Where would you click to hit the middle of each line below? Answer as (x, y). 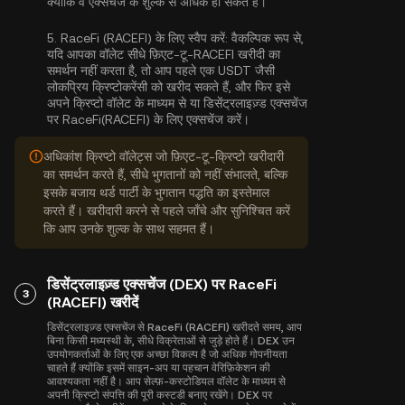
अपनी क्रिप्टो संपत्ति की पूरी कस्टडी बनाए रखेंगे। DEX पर (160, 395)
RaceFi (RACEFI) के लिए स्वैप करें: (144, 38)
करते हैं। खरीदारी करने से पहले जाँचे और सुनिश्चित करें (167, 211)
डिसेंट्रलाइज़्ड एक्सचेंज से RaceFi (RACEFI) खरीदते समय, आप (174, 327)
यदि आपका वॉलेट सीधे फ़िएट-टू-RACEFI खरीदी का (164, 54)
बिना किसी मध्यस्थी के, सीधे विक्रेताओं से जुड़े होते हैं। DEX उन (171, 341)
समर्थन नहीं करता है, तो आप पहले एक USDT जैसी (161, 71)
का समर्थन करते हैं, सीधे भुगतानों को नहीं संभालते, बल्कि (165, 174)
